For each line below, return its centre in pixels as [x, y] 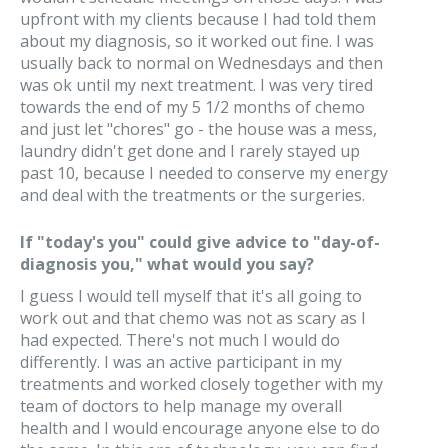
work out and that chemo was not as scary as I [193, 318]
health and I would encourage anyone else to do [200, 428]
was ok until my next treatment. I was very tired [196, 85]
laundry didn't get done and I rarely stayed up [190, 151]
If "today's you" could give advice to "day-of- [200, 242]
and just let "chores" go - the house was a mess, [198, 129]
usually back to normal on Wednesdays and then [201, 63]
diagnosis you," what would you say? [167, 264]
